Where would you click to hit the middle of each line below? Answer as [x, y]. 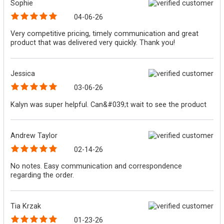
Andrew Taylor [34, 135]
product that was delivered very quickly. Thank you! [93, 43]
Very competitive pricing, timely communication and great [105, 34]
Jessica [23, 74]
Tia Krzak [26, 206]
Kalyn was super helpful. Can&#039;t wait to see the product [109, 104]
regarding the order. [42, 175]
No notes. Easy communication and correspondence [96, 166]
